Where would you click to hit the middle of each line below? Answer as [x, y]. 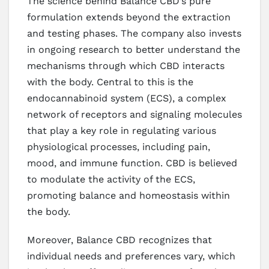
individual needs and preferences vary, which [131, 256]
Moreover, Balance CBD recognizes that [119, 240]
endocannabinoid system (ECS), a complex [127, 98]
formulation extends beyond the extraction [129, 17]
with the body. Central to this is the [110, 82]
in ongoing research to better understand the [134, 49]
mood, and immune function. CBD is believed [132, 163]
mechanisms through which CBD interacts [126, 65]
